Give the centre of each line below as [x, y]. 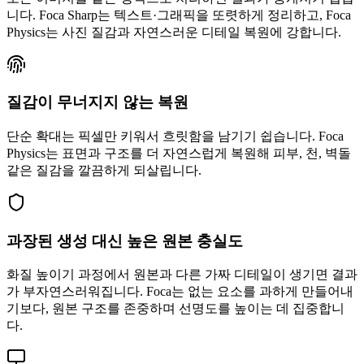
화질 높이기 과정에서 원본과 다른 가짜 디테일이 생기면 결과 [182, 275]
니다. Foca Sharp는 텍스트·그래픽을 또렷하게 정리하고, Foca [179, 15]
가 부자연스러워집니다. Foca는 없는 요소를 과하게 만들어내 [180, 292]
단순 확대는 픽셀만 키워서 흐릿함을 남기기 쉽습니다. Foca [175, 136]
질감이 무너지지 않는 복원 [97, 102]
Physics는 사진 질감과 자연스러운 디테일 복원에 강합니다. [174, 32]
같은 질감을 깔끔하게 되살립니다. [104, 171]
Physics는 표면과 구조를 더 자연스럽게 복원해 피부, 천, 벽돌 [179, 154]
